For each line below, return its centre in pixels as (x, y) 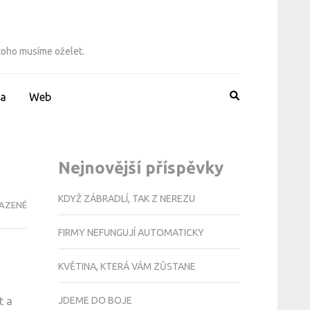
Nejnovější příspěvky (140, 168)
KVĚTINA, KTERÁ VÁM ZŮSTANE (127, 266)
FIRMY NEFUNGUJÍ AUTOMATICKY (131, 232)
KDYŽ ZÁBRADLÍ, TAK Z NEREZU (126, 198)
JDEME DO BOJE (95, 300)
